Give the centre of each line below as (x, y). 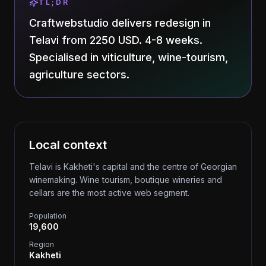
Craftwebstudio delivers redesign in (120, 23)
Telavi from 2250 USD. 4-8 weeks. (116, 40)
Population (48, 216)
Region (42, 244)
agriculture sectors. (79, 75)
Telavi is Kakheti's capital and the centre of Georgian (133, 167)
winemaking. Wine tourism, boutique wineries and (126, 180)
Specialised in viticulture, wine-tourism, (129, 57)
